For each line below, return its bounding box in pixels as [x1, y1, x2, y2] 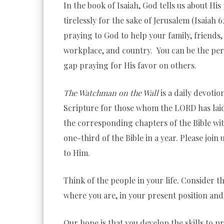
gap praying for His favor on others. [63, 59, 196, 70]
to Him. [63, 147, 90, 158]
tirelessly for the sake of [63, 14, 153, 25]
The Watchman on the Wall [63, 87, 158, 98]
